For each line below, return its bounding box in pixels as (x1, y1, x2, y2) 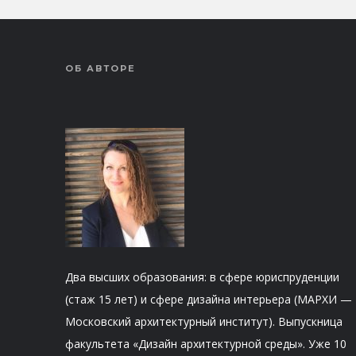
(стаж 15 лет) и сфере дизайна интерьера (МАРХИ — (65, 291, 352, 307)
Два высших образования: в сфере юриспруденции (65, 269, 339, 284)
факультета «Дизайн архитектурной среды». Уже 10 (65, 335, 346, 351)
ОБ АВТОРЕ (65, 62, 136, 74)
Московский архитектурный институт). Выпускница (65, 313, 342, 329)
